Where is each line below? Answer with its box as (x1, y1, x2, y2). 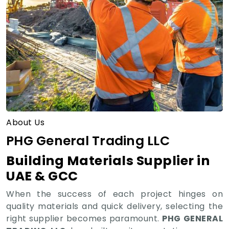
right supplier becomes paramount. (6, 212, 163, 224)
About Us (6, 116, 44, 128)
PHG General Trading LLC (6, 131, 170, 150)
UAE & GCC (6, 167, 78, 185)
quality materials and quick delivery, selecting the (6, 200, 223, 212)
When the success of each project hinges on (6, 188, 223, 200)
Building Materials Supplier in (6, 151, 210, 170)
